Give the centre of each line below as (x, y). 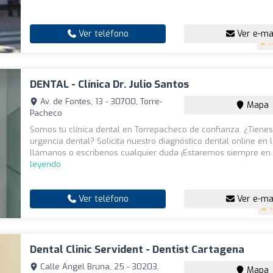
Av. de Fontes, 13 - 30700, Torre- (100, 102)
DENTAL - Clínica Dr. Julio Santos (110, 85)
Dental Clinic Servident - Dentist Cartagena (137, 250)
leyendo (46, 165)
